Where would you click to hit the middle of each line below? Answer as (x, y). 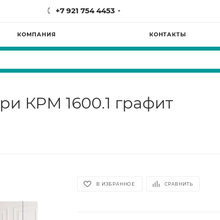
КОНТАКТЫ (168, 34)
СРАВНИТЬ (179, 184)
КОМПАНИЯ (37, 34)
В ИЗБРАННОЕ (116, 184)
